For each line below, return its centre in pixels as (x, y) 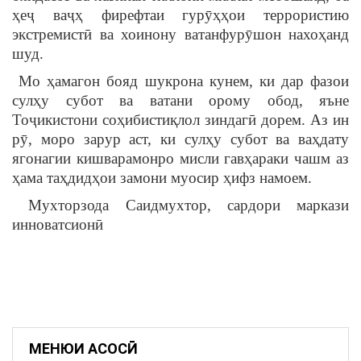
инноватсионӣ (58, 224)
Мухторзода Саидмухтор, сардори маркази (180, 205)
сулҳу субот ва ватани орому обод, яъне (180, 100)
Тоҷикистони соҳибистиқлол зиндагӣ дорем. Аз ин (180, 119)
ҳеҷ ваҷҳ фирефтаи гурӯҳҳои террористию (180, 15)
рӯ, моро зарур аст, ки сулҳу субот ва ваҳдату (180, 139)
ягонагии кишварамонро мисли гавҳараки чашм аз (180, 158)
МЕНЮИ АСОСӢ (83, 348)
